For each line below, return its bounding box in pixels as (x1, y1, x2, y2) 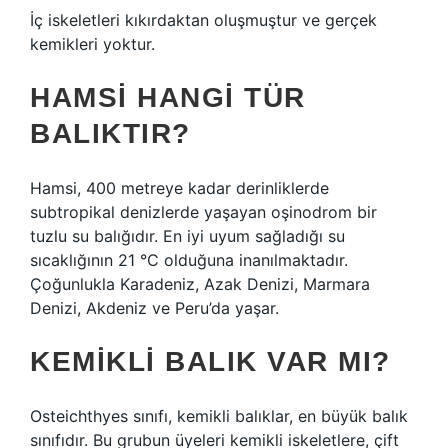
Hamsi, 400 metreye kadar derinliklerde (30, 178, 329, 198)
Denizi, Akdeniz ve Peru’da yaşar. (30, 298, 279, 318)
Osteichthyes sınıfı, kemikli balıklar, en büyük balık (30, 406, 408, 426)
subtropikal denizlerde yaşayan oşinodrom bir (30, 202, 377, 222)
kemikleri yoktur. (30, 34, 155, 54)
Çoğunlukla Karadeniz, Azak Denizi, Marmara (30, 274, 370, 294)
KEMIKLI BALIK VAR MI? (30, 346, 391, 377)
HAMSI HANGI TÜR (30, 82, 306, 113)
